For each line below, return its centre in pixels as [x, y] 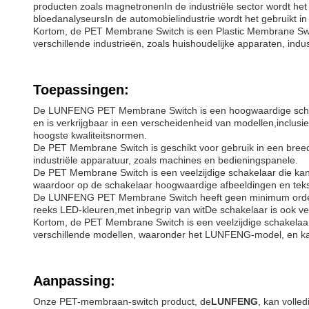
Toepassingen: [81, 90]
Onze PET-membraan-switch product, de [122, 301]
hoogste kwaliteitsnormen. [90, 135]
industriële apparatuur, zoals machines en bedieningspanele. [166, 160]
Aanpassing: [74, 281]
